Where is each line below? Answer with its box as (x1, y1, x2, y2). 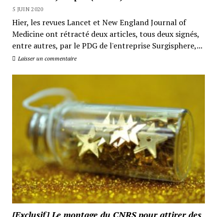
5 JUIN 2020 (12, 5, 44, 13)
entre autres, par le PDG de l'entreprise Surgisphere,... (12, 40, 202, 51)
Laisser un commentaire (16, 55, 77, 62)
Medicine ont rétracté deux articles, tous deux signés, (12, 29, 199, 40)
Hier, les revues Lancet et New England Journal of (12, 17, 186, 28)
